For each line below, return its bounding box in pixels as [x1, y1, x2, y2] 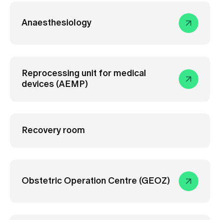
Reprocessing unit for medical [22, 69, 146, 78]
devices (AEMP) [22, 80, 88, 89]
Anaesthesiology [22, 19, 91, 27]
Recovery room [22, 126, 85, 135]
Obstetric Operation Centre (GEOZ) [22, 177, 170, 186]
